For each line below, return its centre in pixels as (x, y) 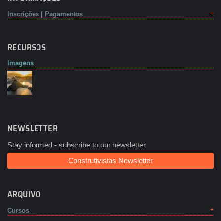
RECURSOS (27, 48)
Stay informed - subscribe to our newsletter (76, 145)
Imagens (20, 63)
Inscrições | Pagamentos (45, 14)
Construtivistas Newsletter (110, 161)
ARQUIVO (24, 195)
